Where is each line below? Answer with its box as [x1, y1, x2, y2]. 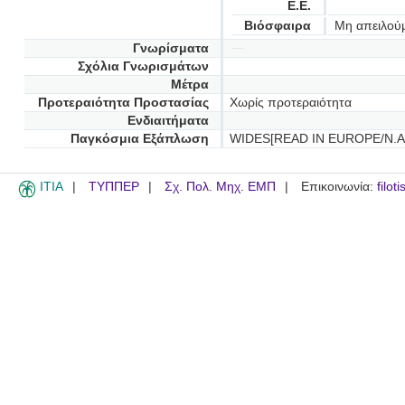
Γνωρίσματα [132, 41, 209, 55]
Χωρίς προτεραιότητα [229, 95, 352, 109]
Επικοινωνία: [301, 179, 377, 193]
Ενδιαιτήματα [127, 113, 209, 127]
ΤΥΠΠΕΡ [89, 179, 139, 193]
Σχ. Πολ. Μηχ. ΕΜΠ [165, 179, 276, 193]
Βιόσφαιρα [244, 18, 312, 33]
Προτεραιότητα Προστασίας [37, 95, 209, 109]
